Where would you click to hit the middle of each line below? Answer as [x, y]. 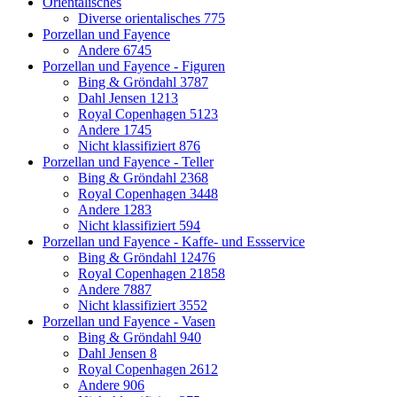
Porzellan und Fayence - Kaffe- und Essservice [174, 242]
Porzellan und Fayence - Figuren [134, 66]
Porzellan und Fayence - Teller [128, 162]
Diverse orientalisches [141, 19]
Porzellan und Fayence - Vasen [129, 322]
